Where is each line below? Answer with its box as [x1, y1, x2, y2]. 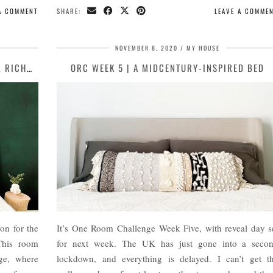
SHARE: [57, 6, 85, 16]
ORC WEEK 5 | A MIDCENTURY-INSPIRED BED [71, 61, 265, 75]
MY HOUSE [186, 43, 221, 53]
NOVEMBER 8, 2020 [115, 43, 179, 53]
